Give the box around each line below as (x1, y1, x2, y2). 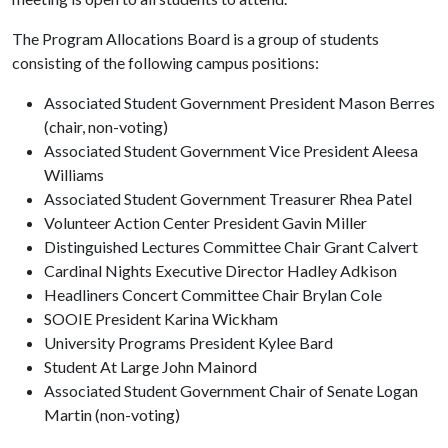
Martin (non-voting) (44, 405, 183, 424)
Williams (44, 165, 107, 184)
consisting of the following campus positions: (12, 53, 322, 72)
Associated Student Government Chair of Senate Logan (44, 381, 418, 400)
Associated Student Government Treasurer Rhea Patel (44, 189, 415, 208)
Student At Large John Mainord (44, 357, 260, 376)
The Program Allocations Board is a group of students (12, 29, 379, 48)
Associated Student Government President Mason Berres (44, 93, 435, 112)
